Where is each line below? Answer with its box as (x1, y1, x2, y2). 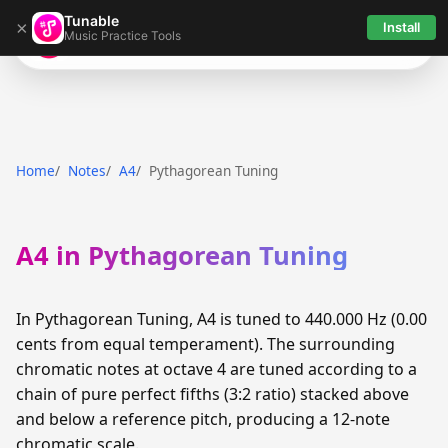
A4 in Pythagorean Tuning (16, 238, 348, 274)
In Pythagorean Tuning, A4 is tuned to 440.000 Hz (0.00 (16, 308, 427, 331)
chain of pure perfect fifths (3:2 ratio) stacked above (16, 383, 409, 406)
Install (383, 19, 420, 35)
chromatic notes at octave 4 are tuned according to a (16, 358, 417, 381)
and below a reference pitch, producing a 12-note (16, 408, 390, 431)
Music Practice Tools (64, 27, 181, 43)
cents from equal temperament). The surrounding (16, 333, 395, 356)
